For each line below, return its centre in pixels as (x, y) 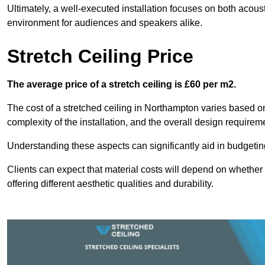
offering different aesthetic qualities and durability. (110, 184)
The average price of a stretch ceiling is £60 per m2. (122, 85)
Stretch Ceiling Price (100, 56)
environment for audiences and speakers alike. (105, 23)
